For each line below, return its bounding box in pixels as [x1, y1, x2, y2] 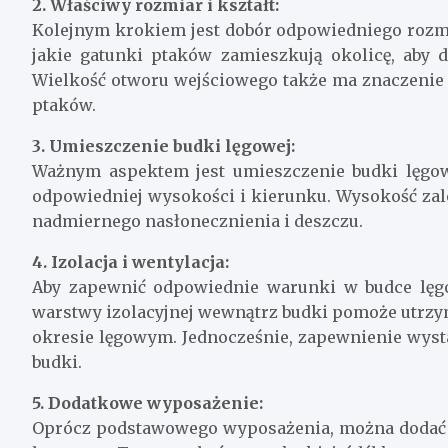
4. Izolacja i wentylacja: [32, 251, 229, 272]
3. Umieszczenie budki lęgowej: [32, 135, 295, 156]
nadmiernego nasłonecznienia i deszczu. [32, 210, 363, 231]
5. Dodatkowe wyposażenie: [32, 392, 263, 413]
